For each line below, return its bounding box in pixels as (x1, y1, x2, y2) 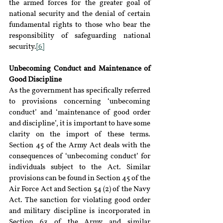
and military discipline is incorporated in (9, 208, 150, 215)
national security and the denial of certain (9, 10, 150, 18)
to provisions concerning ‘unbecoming (9, 98, 150, 106)
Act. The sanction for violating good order (9, 197, 150, 204)
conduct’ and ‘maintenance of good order (9, 109, 150, 116)
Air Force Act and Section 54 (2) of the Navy (9, 186, 150, 193)
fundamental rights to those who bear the (9, 21, 150, 29)
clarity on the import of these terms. (9, 131, 150, 138)
